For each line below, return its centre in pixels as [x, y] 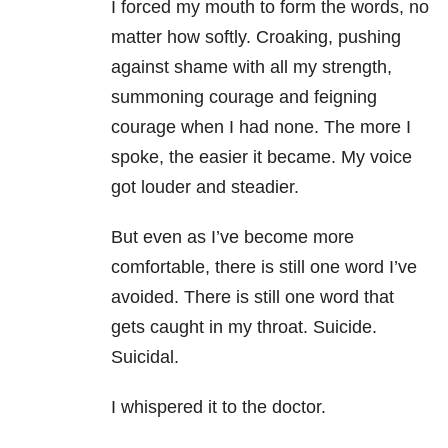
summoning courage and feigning [244, 97]
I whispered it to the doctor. [218, 407]
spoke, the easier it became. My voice [261, 157]
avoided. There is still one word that [252, 297]
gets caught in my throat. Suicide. [244, 327]
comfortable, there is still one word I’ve [264, 267]
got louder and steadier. [205, 187]
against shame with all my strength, [251, 67]
